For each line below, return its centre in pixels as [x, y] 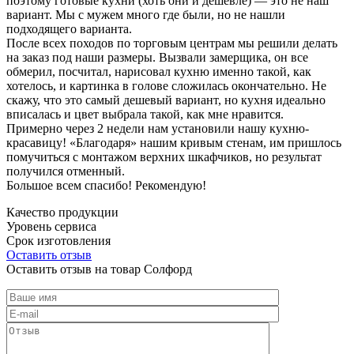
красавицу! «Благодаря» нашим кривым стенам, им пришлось [174, 142]
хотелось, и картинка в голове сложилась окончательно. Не [166, 85]
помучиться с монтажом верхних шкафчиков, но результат [164, 156]
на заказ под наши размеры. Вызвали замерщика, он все [157, 57]
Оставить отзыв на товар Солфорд [99, 269]
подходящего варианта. [69, 28]
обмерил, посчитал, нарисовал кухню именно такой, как [159, 71]
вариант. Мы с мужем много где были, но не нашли [146, 14]
